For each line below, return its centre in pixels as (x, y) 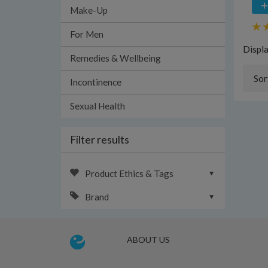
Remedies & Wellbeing (115, 58)
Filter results (100, 139)
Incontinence (96, 82)
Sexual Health (98, 106)
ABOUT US (148, 240)
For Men (87, 34)
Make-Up (89, 10)
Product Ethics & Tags (129, 173)
